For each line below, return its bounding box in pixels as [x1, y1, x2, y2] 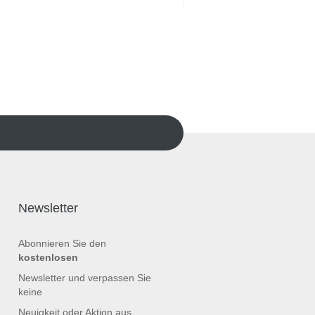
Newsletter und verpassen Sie [18, 272, 151, 283]
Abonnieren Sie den [18, 238, 106, 249]
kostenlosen [18, 252, 78, 263]
